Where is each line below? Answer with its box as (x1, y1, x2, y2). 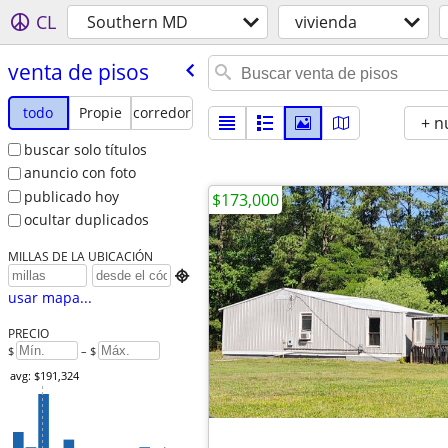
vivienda (295, 11, 357, 33)
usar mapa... (7, 288, 92, 308)
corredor (132, 102, 191, 122)
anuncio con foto (23, 163, 136, 183)
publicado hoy (23, 186, 119, 206)
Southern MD (87, 11, 188, 33)
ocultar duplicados (23, 210, 149, 230)
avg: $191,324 (9, 368, 79, 384)
